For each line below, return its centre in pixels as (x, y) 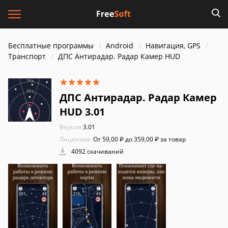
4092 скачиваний (97, 151)
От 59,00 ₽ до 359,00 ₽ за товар (139, 139)
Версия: (71, 127)
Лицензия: (76, 139)
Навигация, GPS (173, 46)
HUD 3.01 (82, 112)
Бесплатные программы (51, 46)
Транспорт (27, 56)
